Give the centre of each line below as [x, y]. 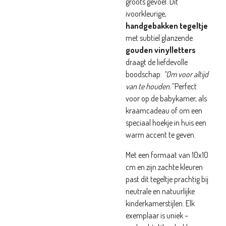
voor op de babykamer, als [166, 98]
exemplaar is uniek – [157, 215]
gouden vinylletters [161, 50]
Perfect [185, 86]
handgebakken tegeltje [167, 26]
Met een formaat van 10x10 [167, 155]
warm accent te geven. [161, 135]
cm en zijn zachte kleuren [164, 167]
